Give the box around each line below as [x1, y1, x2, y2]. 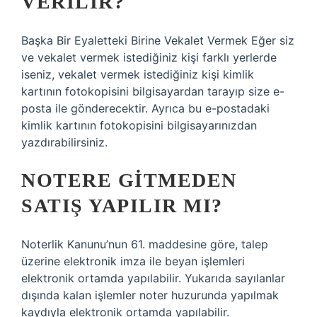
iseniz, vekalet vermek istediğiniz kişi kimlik [21, 67, 254, 81]
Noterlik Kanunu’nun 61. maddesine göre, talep [21, 237, 268, 251]
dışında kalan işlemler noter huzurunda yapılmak [21, 288, 279, 302]
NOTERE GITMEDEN [21, 169, 237, 191]
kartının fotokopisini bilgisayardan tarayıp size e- [21, 84, 284, 98]
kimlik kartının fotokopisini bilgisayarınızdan [21, 118, 257, 132]
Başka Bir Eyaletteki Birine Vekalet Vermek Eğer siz [21, 33, 294, 47]
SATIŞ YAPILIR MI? [21, 195, 223, 217]
